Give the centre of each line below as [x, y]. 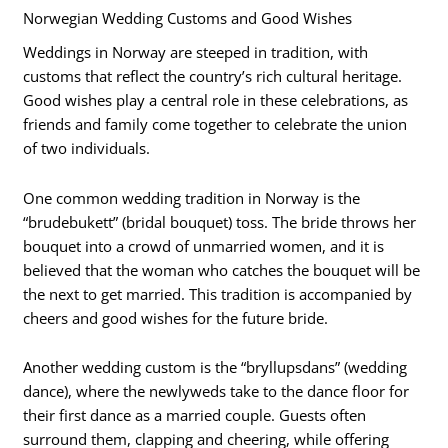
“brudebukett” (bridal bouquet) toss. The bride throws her [220, 221]
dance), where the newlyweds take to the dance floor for [216, 391]
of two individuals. [87, 148]
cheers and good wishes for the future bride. [176, 317]
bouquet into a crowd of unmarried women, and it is [204, 245]
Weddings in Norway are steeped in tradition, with [196, 52]
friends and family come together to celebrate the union [215, 124]
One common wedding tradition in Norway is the [192, 197]
